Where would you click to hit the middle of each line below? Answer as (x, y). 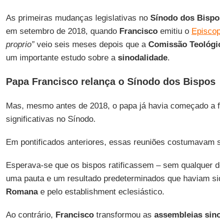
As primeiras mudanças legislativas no (78, 18)
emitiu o (174, 31)
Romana (22, 192)
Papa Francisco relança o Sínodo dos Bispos (110, 82)
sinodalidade (142, 58)
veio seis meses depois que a (91, 44)
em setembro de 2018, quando (62, 31)
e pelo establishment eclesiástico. (101, 192)
